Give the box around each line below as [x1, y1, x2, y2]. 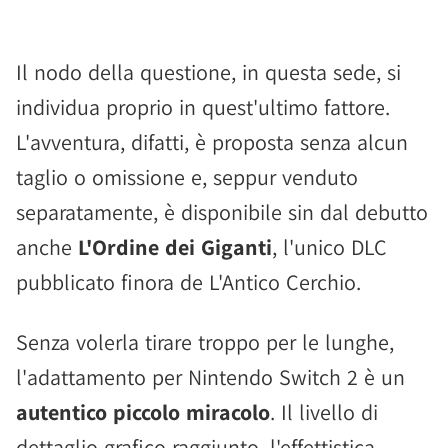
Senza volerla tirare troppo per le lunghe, [16, 328, 394, 356]
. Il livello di [270, 398, 378, 426]
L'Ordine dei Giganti [78, 233, 272, 261]
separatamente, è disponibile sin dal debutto [16, 198, 428, 226]
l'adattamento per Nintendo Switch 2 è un [16, 363, 405, 391]
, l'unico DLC [272, 233, 387, 261]
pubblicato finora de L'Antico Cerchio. [16, 268, 361, 296]
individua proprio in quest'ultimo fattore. [16, 93, 390, 121]
